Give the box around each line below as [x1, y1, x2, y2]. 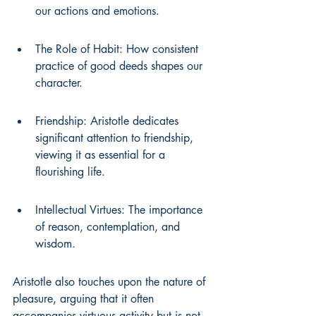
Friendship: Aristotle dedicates [35, 114, 182, 128]
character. [35, 75, 83, 90]
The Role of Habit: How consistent [35, 42, 202, 56]
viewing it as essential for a [35, 147, 169, 162]
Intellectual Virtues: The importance [35, 202, 206, 217]
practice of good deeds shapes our [35, 59, 206, 73]
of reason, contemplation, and [35, 219, 183, 234]
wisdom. [35, 236, 75, 251]
